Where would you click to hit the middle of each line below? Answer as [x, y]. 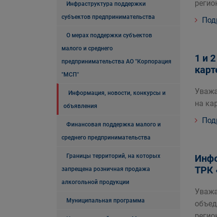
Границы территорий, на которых [113, 156]
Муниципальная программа [106, 201]
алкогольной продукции [95, 182]
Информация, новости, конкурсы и [117, 93]
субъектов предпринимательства [108, 17]
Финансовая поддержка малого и [114, 124]
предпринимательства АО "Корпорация [116, 62]
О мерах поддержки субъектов [109, 35]
